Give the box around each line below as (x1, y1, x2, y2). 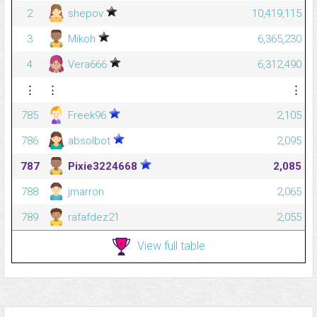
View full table (137, 238, 205, 253)
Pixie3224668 (65, 160, 140, 173)
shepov (65, 7, 106, 21)
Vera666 (65, 58, 110, 71)
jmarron (65, 185, 104, 199)
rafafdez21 (65, 211, 120, 224)
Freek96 (65, 109, 109, 122)
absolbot (65, 134, 113, 148)
